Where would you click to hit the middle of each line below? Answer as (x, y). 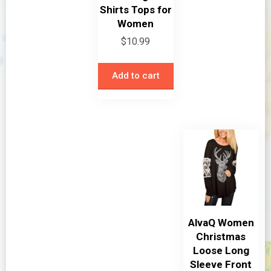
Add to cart (135, 75)
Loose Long (221, 250)
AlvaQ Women (221, 222)
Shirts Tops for (135, 10)
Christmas (221, 236)
